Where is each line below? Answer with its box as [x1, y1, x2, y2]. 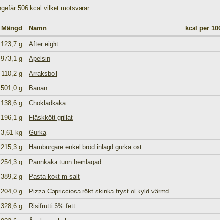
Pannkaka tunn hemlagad [29, 158, 101, 165]
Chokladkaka [29, 99, 66, 107]
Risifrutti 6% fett [29, 202, 75, 210]
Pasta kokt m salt [29, 173, 80, 180]
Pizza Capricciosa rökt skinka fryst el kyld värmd [29, 188, 169, 195]
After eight [29, 40, 58, 48]
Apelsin [29, 55, 50, 62]
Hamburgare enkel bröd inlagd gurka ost [29, 143, 142, 151]
